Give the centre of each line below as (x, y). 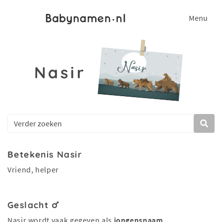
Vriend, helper (33, 169)
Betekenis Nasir (45, 154)
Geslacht (30, 205)
